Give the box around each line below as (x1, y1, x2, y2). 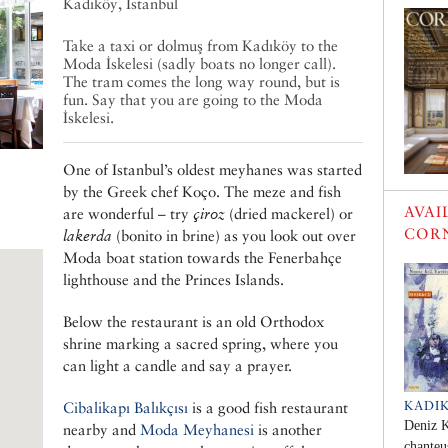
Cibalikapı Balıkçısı (63, 399, 188, 417)
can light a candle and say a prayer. (63, 357, 292, 375)
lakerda (63, 227, 112, 245)
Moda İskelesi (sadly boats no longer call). (63, 55, 336, 73)
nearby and (63, 421, 140, 439)
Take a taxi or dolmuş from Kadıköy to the (63, 37, 338, 55)
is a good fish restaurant (188, 399, 348, 417)
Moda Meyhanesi (140, 421, 254, 439)
